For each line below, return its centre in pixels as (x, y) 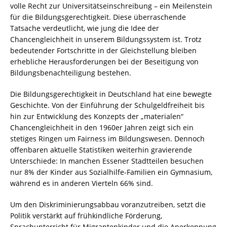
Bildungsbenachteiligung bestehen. (71, 73)
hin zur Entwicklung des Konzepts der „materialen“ (97, 116)
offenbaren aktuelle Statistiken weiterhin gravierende (101, 150)
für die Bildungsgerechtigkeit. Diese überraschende (98, 17)
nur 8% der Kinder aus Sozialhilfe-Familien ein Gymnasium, (111, 172)
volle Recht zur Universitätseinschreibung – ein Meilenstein (111, 6)
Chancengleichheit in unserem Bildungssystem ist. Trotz (106, 39)
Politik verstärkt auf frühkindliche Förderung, (86, 216)
